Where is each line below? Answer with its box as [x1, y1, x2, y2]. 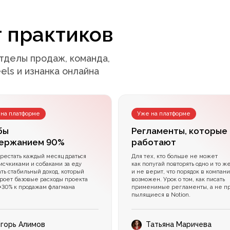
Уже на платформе [137, 110, 191, 118]
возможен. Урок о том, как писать [131, 176, 225, 183]
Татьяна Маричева [146, 220, 212, 229]
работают [131, 137, 177, 148]
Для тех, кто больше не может [131, 153, 218, 160]
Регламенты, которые [131, 126, 228, 137]
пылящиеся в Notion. [131, 191, 191, 199]
